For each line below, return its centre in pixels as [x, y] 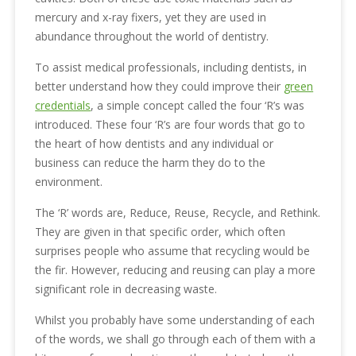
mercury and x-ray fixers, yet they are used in [151, 17]
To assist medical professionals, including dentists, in [171, 67]
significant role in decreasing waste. [126, 288]
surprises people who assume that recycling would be [173, 250]
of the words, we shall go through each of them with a [176, 339]
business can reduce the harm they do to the [151, 162]
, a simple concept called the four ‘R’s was [198, 105]
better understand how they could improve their [160, 86]
